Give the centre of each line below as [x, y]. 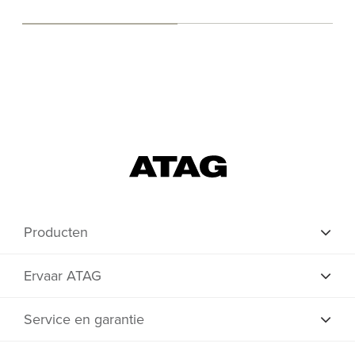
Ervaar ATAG [63, 275]
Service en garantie [84, 319]
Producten [56, 232]
